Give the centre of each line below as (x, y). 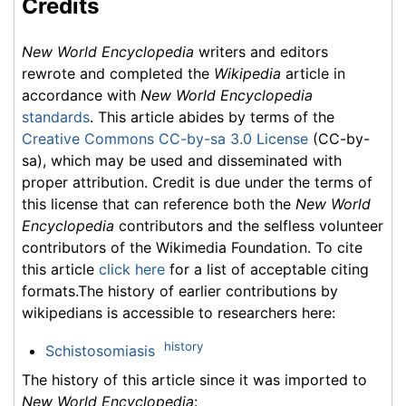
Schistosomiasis (100, 351)
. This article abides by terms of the (212, 116)
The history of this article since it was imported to (194, 380)
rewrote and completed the (118, 73)
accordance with (81, 95)
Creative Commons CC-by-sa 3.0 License (165, 138)
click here (132, 269)
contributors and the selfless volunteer (249, 225)
